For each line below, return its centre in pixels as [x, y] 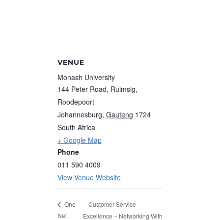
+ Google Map [79, 140]
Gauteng [119, 114]
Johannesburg [80, 114]
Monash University [86, 77]
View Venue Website [89, 177]
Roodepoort [76, 101]
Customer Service [112, 204]
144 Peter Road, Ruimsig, [97, 89]
